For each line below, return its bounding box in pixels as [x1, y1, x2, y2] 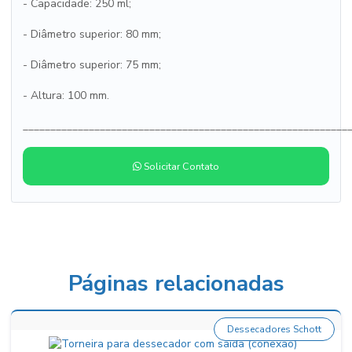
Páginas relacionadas [68, 269, 284, 299]
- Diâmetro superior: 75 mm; [23, 57, 161, 72]
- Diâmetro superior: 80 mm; [23, 27, 161, 42]
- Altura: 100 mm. [23, 88, 109, 103]
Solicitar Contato [141, 159, 219, 173]
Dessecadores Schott [227, 323, 321, 335]
